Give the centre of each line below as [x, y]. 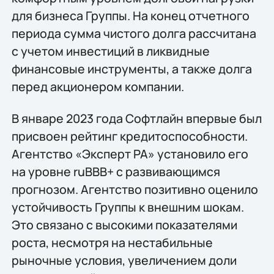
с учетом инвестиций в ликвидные [110, 51]
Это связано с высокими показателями [124, 224]
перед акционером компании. [98, 87]
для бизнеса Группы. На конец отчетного [130, 16]
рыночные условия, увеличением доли [124, 260]
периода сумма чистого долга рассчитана [134, 34]
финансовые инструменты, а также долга [131, 69]
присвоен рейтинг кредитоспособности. [129, 136]
